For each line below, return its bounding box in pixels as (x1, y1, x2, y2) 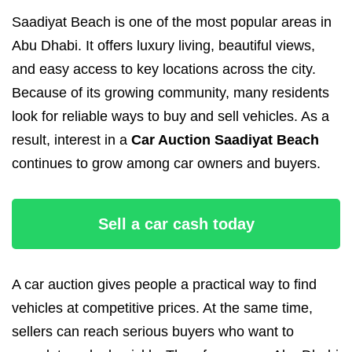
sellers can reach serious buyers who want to (12, 323, 294, 339)
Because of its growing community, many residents (12, 84, 329, 101)
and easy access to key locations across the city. (12, 60, 316, 77)
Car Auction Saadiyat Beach (131, 131, 319, 148)
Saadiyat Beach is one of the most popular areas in (12, 13, 332, 30)
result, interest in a (12, 131, 131, 148)
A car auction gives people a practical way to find (12, 276, 317, 292)
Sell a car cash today (97, 214, 255, 233)
